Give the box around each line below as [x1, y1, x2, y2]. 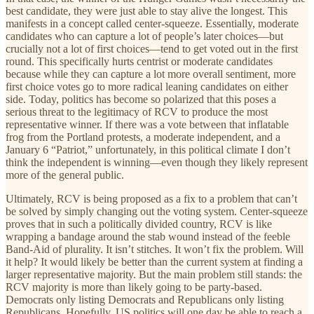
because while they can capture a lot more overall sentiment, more [6, 67, 296, 80]
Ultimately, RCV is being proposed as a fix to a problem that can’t [6, 192, 297, 205]
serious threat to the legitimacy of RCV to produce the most [6, 105, 268, 118]
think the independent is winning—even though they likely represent [6, 156, 308, 168]
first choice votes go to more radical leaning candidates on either [6, 80, 288, 93]
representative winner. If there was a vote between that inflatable [6, 118, 289, 130]
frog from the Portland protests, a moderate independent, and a [6, 130, 280, 143]
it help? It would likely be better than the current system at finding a [6, 255, 303, 268]
